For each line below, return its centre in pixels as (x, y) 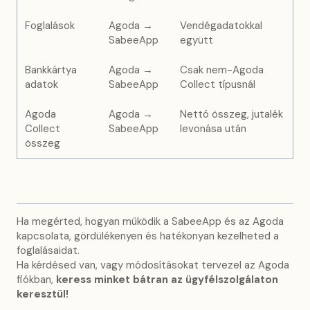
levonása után (213, 129)
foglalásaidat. (48, 250)
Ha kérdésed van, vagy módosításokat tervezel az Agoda (153, 265)
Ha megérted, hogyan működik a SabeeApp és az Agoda (150, 221)
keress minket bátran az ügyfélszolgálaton (167, 279)
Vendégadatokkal (221, 26)
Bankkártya (51, 70)
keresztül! (43, 294)
